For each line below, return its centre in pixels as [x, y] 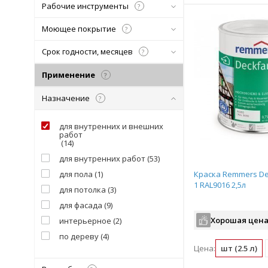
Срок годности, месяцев [87, 51]
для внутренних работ [102, 159]
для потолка [83, 190]
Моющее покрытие [79, 29]
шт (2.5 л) [239, 248]
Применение [68, 75]
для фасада [81, 205]
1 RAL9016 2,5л [220, 185]
